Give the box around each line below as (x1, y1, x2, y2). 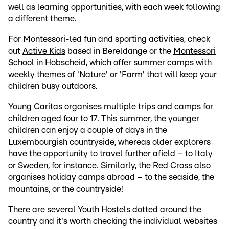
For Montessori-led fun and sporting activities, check (8, 34, 210, 43)
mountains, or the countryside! (8, 184, 123, 193)
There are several (8, 204, 78, 214)
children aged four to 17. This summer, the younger (8, 113, 199, 123)
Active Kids (22, 46, 65, 55)
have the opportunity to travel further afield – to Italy (8, 149, 213, 158)
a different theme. (8, 14, 77, 23)
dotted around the (130, 204, 201, 214)
